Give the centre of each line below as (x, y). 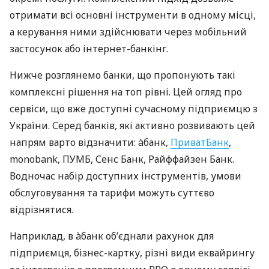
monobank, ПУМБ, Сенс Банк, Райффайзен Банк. (122, 159)
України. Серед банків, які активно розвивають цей (132, 126)
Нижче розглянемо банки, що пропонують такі (122, 75)
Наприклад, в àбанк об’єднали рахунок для (112, 236)
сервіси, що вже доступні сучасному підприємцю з (134, 109)
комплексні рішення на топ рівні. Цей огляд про (126, 92)
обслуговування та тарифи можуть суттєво (112, 193)
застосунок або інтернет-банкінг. (89, 49)
